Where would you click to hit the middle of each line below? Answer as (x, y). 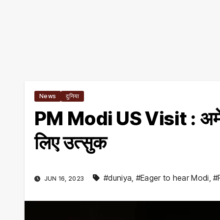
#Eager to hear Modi (172, 178)
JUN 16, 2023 (64, 179)
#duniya (118, 178)
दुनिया (73, 96)
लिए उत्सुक (71, 142)
